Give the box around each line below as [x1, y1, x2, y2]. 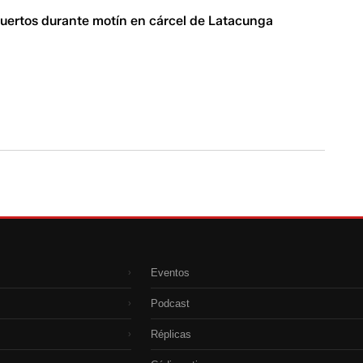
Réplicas [151, 327, 191, 340]
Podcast [151, 297, 190, 310]
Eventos [151, 266, 190, 279]
